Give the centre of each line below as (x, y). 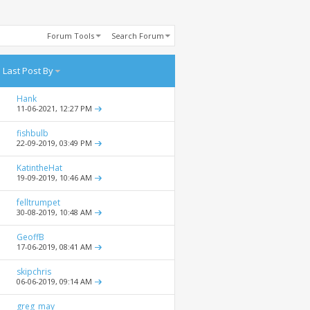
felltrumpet (38, 203)
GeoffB (30, 237)
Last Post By (28, 71)
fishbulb (33, 134)
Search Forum (138, 36)
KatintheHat (39, 168)
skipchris (34, 272)
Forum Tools (70, 36)
